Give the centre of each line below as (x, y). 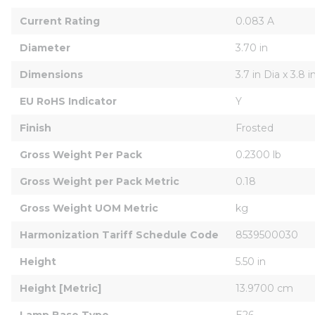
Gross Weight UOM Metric (89, 208)
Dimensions (51, 74)
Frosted (255, 128)
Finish (36, 128)
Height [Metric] (60, 288)
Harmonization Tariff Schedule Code (119, 234)
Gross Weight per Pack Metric (99, 181)
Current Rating (60, 21)
